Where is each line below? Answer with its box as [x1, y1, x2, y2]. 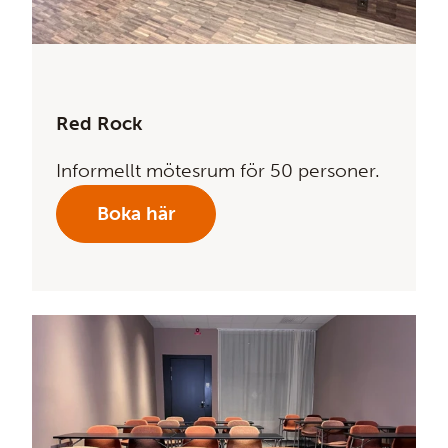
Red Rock [56, 112, 142, 136]
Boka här [97, 201, 175, 225]
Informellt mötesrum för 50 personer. [56, 158, 380, 182]
